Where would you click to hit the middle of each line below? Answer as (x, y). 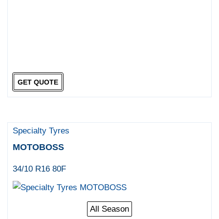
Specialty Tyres (41, 131)
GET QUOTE (38, 82)
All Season (109, 209)
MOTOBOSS (39, 147)
